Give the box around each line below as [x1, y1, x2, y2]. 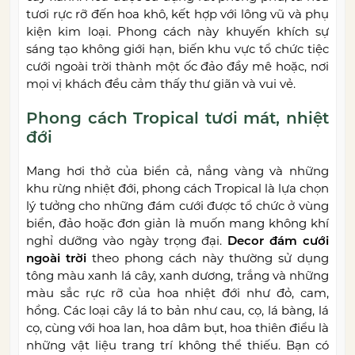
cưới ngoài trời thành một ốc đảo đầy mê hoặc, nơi [26, 59, 329, 74]
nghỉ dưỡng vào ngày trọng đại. [26, 233, 228, 249]
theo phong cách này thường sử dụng [86, 250, 329, 266]
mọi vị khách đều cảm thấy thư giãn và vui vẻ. [26, 76, 296, 92]
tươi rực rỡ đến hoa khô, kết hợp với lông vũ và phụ [26, 6, 329, 22]
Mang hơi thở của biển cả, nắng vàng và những [26, 163, 329, 179]
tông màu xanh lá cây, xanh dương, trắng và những [26, 268, 329, 284]
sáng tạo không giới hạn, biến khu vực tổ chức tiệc [26, 41, 329, 57]
